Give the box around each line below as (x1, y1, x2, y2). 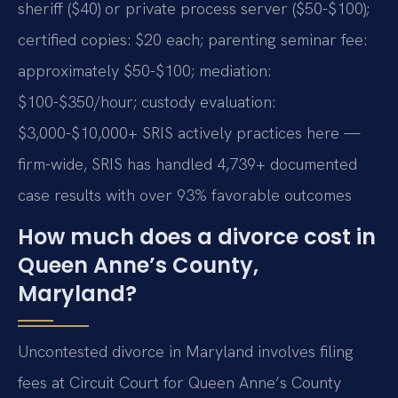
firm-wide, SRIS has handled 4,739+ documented (18, 153, 357, 174)
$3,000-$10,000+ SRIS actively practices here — (18, 122, 361, 143)
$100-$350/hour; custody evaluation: (18, 91, 275, 112)
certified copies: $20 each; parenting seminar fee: (18, 28, 367, 50)
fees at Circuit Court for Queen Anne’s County (18, 372, 341, 394)
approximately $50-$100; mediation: (18, 60, 271, 81)
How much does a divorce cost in (18, 222, 376, 252)
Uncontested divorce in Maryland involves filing (18, 341, 354, 362)
